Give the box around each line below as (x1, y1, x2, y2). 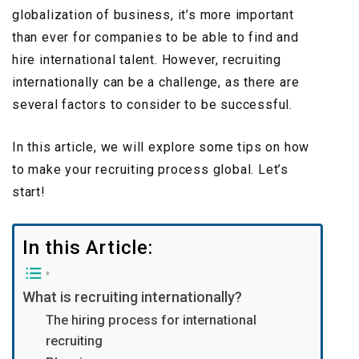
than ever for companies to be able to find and (12, 30, 299, 46)
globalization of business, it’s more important (12, 7, 294, 23)
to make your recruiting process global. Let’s (12, 162, 288, 178)
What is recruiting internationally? (22, 288, 242, 306)
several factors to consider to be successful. (12, 97, 292, 113)
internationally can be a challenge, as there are (12, 75, 300, 91)
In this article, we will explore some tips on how (12, 139, 310, 155)
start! (12, 184, 46, 200)
